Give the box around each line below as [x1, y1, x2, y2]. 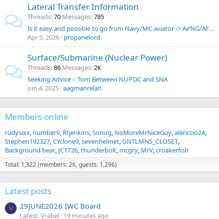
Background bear [5, 146, 55, 154]
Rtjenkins [63, 128, 89, 137]
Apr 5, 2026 [27, 33, 59, 42]
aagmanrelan [63, 84, 102, 92]
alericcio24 [175, 128, 205, 137]
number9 [33, 128, 60, 137]
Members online [5, 111, 68, 122]
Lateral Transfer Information [27, 1, 139, 12]
